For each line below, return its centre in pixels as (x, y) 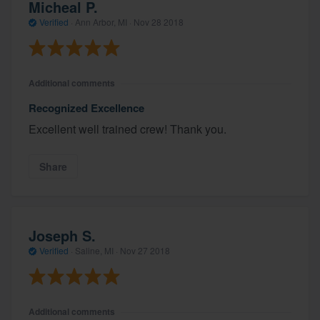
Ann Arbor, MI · (103, 21)
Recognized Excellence (86, 108)
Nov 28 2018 (159, 21)
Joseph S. (62, 235)
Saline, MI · (96, 250)
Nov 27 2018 (145, 250)
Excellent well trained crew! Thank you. (127, 129)
